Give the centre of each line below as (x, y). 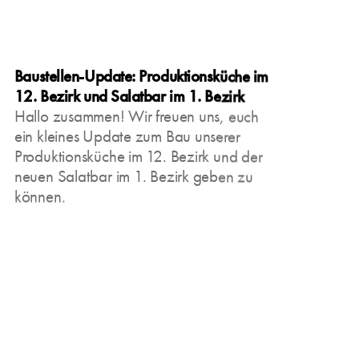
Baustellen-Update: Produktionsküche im (141, 76)
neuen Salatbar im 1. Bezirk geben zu (133, 176)
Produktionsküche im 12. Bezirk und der (138, 156)
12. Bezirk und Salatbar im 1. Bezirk (129, 96)
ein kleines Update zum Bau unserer (127, 136)
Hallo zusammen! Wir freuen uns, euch (136, 116)
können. (40, 196)
